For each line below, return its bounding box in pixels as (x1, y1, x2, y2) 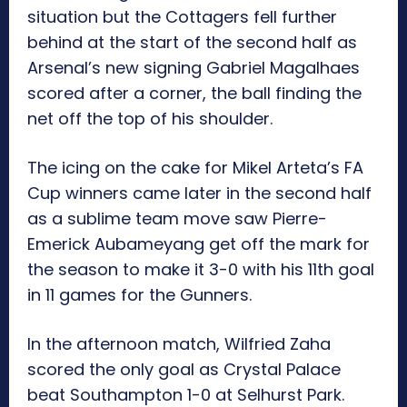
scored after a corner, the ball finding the (27, 82, 362, 105)
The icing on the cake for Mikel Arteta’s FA (27, 156, 363, 180)
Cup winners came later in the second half (27, 182, 372, 205)
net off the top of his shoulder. (27, 107, 273, 131)
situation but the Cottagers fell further (27, 5, 337, 29)
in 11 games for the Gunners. (27, 283, 252, 307)
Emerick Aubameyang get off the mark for (27, 233, 370, 256)
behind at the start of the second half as (27, 31, 357, 55)
